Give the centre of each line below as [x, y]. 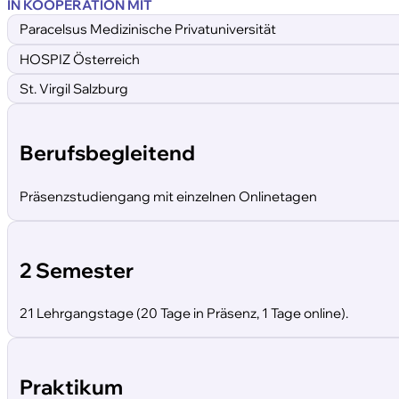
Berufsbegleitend [108, 153]
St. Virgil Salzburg [74, 89]
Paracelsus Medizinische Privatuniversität [148, 29]
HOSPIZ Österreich [80, 59]
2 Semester [77, 269]
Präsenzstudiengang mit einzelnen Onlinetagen [169, 196]
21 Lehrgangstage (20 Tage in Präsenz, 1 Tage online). [184, 313]
